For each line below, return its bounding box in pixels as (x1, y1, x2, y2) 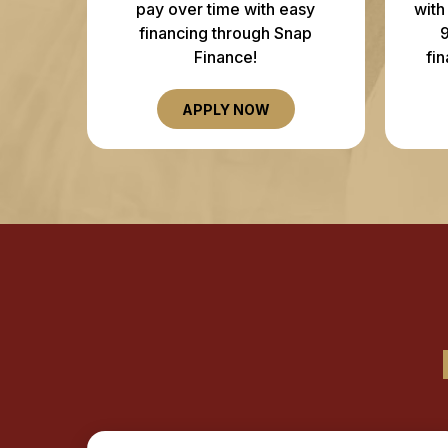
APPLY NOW (181, 101, 270, 118)
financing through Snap (139, 23, 313, 43)
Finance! (194, 47, 258, 67)
